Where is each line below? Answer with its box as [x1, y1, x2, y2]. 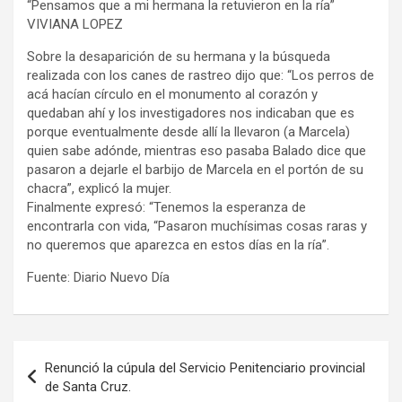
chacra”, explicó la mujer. [27, 179, 171, 197]
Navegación [13, 340, 132, 367]
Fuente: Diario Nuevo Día [27, 268, 170, 285]
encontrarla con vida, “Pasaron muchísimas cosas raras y [27, 217, 367, 234]
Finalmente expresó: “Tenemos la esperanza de [27, 198, 306, 215]
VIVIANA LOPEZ [27, 15, 123, 32]
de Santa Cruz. [45, 378, 131, 395]
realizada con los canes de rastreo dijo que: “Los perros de [27, 66, 374, 83]
